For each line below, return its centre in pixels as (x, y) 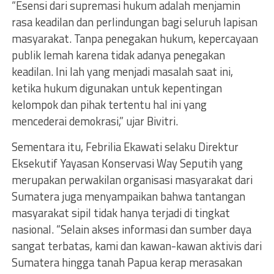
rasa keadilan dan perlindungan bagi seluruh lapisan (134, 22)
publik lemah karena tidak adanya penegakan (118, 55)
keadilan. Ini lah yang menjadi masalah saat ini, (122, 71)
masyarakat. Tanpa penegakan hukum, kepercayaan (135, 38)
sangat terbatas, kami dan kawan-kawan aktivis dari (136, 246)
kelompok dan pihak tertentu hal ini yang (109, 104)
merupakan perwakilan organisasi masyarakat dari (132, 180)
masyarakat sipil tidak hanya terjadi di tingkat (120, 213)
